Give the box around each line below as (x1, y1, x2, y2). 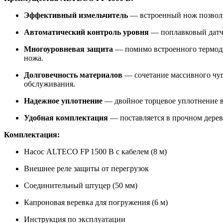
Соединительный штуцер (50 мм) (24, 181, 137, 190)
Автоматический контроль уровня (24, 27, 149, 36)
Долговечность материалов (24, 70, 122, 79)
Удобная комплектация (24, 113, 108, 122)
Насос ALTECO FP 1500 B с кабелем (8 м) (24, 147, 167, 156)
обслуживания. (24, 79, 75, 88)
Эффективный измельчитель (24, 10, 128, 19)
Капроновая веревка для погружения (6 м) (24, 198, 168, 207)
